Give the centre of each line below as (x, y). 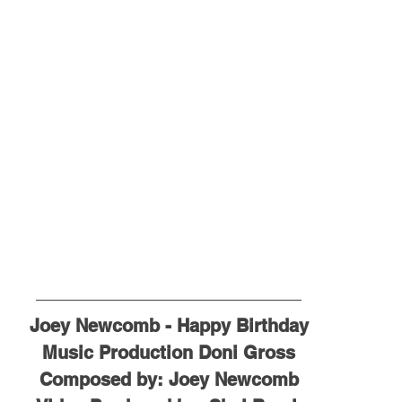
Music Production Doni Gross (169, 353)
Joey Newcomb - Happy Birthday (169, 326)
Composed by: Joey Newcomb (169, 380)
